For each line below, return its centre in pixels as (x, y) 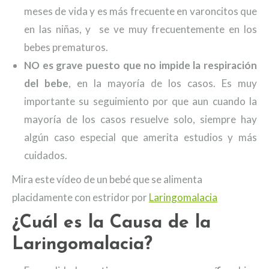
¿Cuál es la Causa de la (111, 223)
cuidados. (46, 155)
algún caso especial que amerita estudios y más (141, 137)
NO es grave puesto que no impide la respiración (141, 65)
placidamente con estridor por (80, 197)
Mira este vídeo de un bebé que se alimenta (107, 179)
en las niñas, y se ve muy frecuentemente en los (141, 29)
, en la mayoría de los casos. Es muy (163, 83)
